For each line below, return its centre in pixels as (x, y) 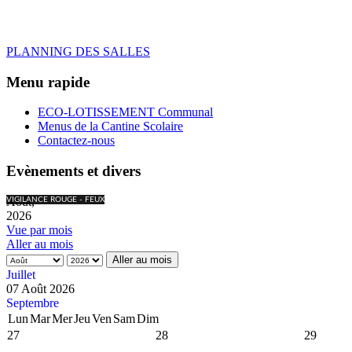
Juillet (21, 274)
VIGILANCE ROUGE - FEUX (55, 199)
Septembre (33, 302)
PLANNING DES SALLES (78, 51)
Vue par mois (39, 229)
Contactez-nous (76, 141)
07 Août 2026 (40, 288)
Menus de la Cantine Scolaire (110, 126)
